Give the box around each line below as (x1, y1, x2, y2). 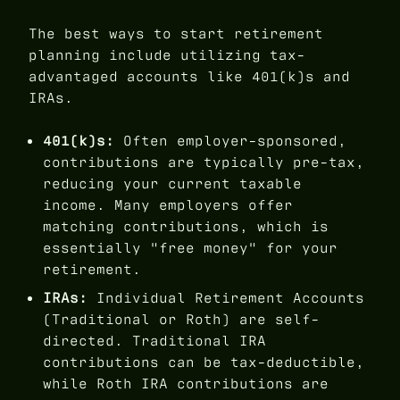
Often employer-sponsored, (114, 130, 346, 150)
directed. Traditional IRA (43, 330, 266, 350)
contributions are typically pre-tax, (43, 152, 364, 171)
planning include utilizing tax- (29, 45, 305, 64)
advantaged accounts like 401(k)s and (29, 66, 350, 86)
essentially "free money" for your (43, 237, 337, 257)
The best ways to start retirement (29, 23, 323, 43)
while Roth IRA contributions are (43, 373, 329, 393)
